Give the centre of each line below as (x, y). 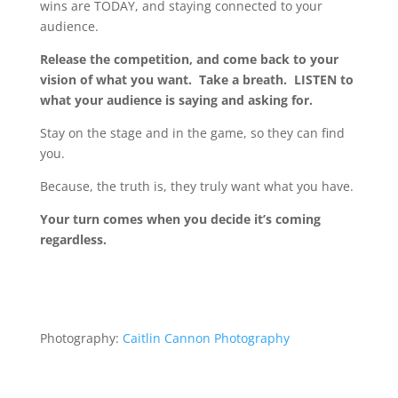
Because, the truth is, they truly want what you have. (196, 186)
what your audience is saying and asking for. (176, 99)
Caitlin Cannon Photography (206, 338)
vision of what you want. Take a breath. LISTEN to (196, 79)
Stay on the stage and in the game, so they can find (192, 132)
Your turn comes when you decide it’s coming (180, 219)
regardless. (73, 239)
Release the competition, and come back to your (189, 59)
